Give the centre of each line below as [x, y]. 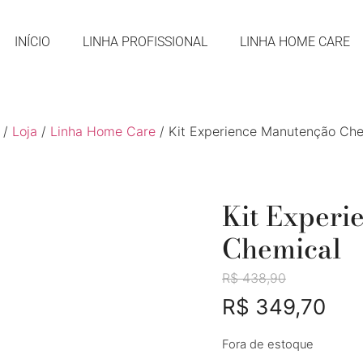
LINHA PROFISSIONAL [145, 42]
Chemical [282, 248]
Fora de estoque [268, 345]
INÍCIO [32, 42]
